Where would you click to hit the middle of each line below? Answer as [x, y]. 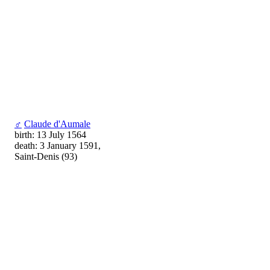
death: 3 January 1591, [58, 146]
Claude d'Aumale [57, 124]
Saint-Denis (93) [46, 157]
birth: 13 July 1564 [50, 135]
